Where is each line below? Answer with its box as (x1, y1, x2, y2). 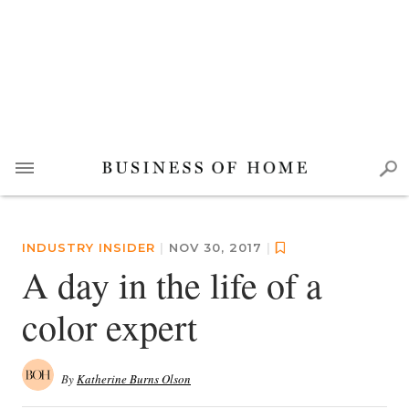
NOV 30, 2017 (169, 240, 267, 255)
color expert (22, 302, 197, 351)
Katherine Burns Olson (77, 371, 191, 387)
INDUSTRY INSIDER (22, 240, 155, 255)
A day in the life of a (22, 260, 322, 309)
